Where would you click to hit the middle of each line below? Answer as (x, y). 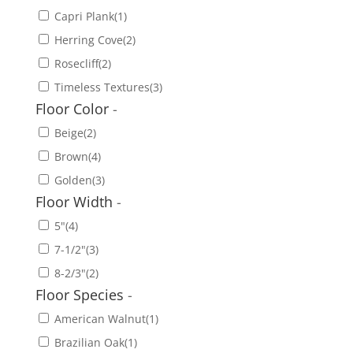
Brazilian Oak (89, 342)
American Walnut (100, 318)
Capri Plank (84, 16)
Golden (73, 180)
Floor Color (74, 108)
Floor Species (81, 294)
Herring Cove (88, 39)
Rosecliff (76, 63)
